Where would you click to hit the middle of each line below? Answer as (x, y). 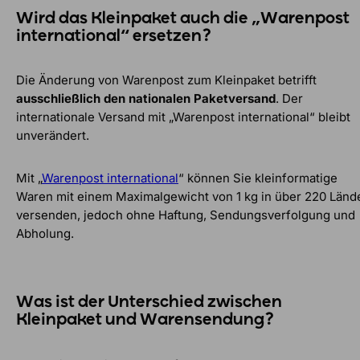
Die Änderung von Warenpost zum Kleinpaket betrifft (166, 80)
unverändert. (53, 136)
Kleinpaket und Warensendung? (145, 320)
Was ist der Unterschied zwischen (149, 303)
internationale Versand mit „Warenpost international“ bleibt (183, 117)
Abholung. (45, 234)
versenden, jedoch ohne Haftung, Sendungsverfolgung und (186, 215)
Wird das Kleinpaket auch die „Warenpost (183, 18)
